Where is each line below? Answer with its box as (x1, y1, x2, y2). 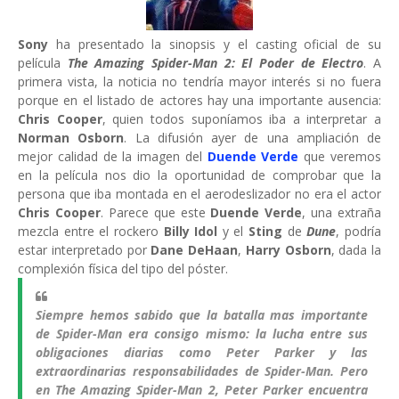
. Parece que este (100, 204, 211, 221)
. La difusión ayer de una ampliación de (124, 129, 381, 146)
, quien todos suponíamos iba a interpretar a (102, 110, 381, 127)
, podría (336, 223, 382, 240)
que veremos (298, 148, 382, 165)
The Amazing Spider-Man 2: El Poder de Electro (67, 54, 364, 71)
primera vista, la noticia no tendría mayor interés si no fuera (18, 73, 381, 90)
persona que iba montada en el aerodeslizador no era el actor (18, 185, 381, 202)
